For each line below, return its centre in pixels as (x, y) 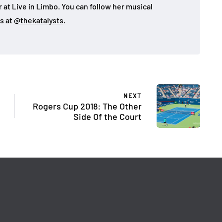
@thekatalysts (38, 20)
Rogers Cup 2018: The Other (87, 106)
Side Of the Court (108, 116)
